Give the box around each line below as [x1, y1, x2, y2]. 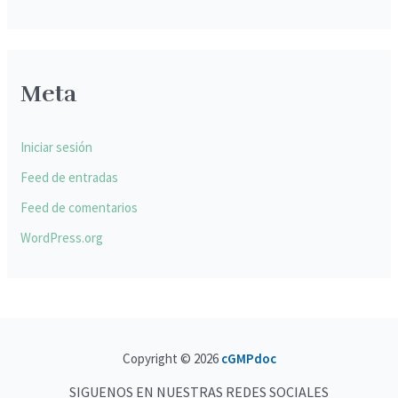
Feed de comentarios [20, 198, 139, 216]
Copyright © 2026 [122, 349, 219, 367]
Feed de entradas [20, 169, 119, 187]
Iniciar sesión [20, 139, 93, 156]
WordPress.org [20, 228, 104, 246]
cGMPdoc [220, 349, 276, 367]
